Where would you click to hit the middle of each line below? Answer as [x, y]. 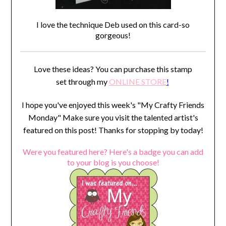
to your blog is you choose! [113, 162]
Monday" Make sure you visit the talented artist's [113, 118]
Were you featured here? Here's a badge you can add [113, 152]
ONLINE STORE [137, 82]
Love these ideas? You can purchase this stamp [113, 69]
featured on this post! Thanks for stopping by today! [113, 130]
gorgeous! [113, 35]
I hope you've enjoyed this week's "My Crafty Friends [113, 105]
